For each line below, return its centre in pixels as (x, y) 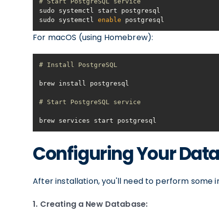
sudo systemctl (69, 20)
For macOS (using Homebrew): (93, 37)
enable (110, 20)
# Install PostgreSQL (78, 65)
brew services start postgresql (98, 120)
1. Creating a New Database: (90, 204)
